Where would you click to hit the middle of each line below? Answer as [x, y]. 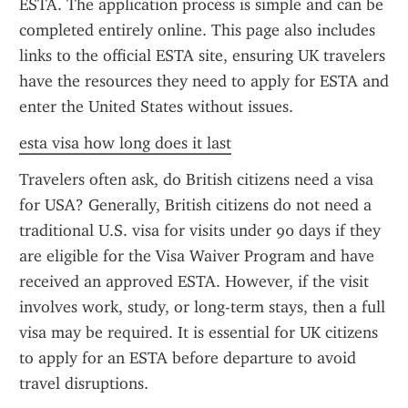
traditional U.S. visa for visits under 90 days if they [200, 230]
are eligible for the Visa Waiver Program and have [197, 256]
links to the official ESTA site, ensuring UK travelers [202, 56]
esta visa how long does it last [125, 143]
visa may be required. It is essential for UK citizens [199, 332]
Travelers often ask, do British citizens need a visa [196, 179]
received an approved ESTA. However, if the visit [194, 281]
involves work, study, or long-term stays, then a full [202, 307]
